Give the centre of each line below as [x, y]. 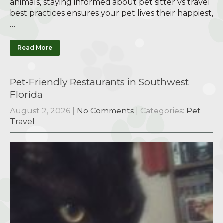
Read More [35, 48]
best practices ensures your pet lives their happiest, [111, 13]
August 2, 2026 [40, 111]
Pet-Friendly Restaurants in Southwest [99, 82]
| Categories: [161, 111]
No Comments [105, 111]
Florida [26, 95]
